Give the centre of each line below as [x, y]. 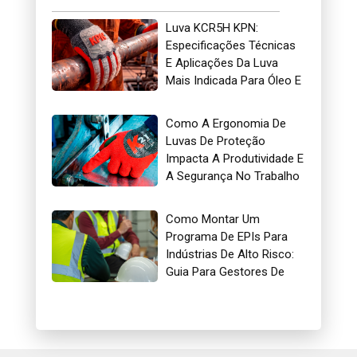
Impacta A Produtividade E [235, 158]
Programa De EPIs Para [227, 236]
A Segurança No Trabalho [233, 176]
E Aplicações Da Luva [222, 63]
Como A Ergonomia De [226, 123]
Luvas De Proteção [216, 141]
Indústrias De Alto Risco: [230, 254]
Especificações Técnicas [231, 45]
